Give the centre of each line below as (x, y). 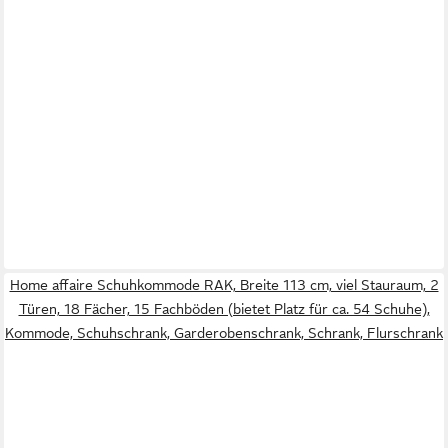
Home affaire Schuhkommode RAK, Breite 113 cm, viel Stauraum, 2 (224, 285)
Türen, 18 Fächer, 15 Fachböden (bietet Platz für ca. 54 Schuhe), (224, 309)
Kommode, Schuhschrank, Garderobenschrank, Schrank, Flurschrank (224, 333)
